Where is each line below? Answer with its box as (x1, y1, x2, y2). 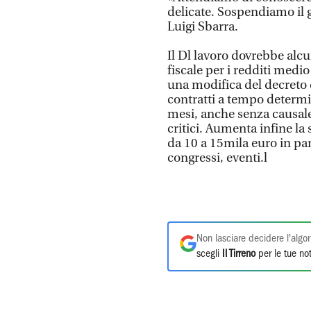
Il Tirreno (222, 249, 255, 259)
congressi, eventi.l (167, 150, 267, 165)
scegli (196, 249, 222, 259)
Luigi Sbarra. (167, 19, 238, 34)
